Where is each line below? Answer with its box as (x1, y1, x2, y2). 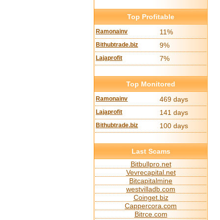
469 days (160, 95, 189, 103)
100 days (160, 122, 189, 130)
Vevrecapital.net (126, 168, 176, 176)
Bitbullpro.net (130, 160, 171, 168)
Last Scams (131, 147, 170, 155)
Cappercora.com (125, 202, 177, 210)
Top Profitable (127, 13, 174, 21)
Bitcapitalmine (129, 177, 172, 185)
